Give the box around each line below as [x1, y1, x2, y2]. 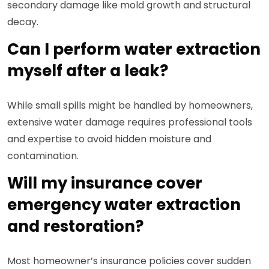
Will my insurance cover [7, 172, 202, 195]
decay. [7, 15, 38, 29]
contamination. [7, 149, 79, 163]
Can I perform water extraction [7, 38, 261, 61]
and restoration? [7, 216, 144, 238]
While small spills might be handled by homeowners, [7, 98, 253, 113]
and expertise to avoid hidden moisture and [7, 132, 211, 147]
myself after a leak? [7, 60, 168, 82]
